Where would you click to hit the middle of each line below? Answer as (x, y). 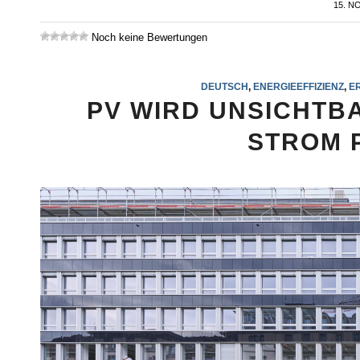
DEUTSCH (224, 87)
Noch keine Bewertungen (148, 38)
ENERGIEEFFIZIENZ (298, 87)
